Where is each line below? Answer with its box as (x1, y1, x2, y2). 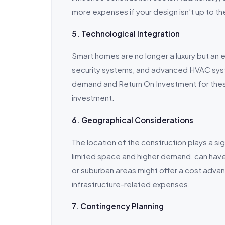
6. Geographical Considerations (72, 115, 193, 125)
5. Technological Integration (72, 29, 180, 38)
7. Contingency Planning (72, 201, 164, 211)
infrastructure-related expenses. (72, 179, 190, 189)
